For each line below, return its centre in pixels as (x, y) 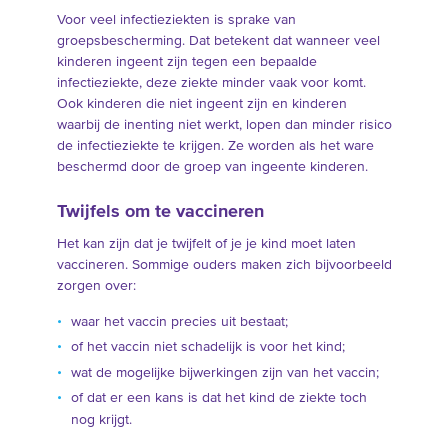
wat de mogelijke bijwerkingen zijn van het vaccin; (224, 372)
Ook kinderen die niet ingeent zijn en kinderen (201, 103)
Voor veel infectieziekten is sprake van (176, 19)
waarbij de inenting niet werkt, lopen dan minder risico (224, 124)
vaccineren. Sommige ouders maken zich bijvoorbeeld (224, 264)
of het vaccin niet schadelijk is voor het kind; (207, 347)
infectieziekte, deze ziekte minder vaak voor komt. (211, 82)
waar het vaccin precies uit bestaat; (179, 321)
